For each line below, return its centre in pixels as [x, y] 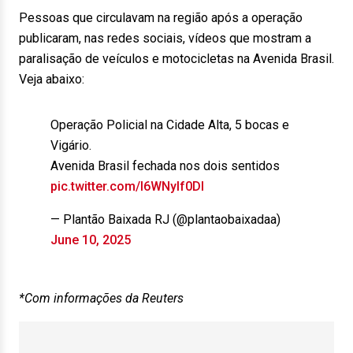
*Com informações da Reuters [101, 298]
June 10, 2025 [91, 240]
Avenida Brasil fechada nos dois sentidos [165, 166]
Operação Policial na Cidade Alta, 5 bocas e [170, 125]
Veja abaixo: [52, 79]
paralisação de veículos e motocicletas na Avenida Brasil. [176, 59]
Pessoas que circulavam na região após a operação [161, 18]
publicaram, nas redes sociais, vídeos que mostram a [165, 38]
